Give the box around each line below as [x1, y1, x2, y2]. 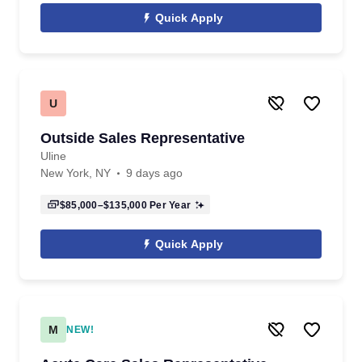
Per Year [146, 200, 192, 211]
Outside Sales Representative [40, 130, 245, 146]
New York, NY [40, 166, 111, 179]
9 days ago [126, 166, 183, 179]
